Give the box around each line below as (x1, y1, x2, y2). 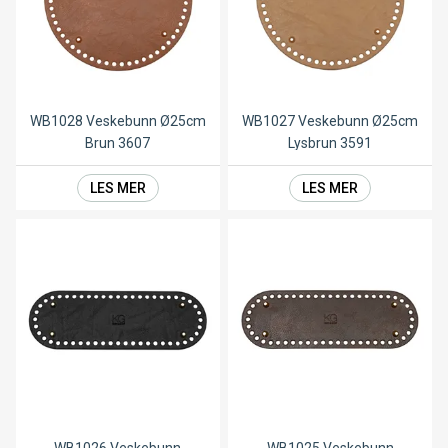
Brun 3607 (85, 135, 151, 152)
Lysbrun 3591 (288, 135, 373, 152)
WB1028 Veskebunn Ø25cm (29, 113, 206, 130)
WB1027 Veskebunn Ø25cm (242, 113, 419, 130)
